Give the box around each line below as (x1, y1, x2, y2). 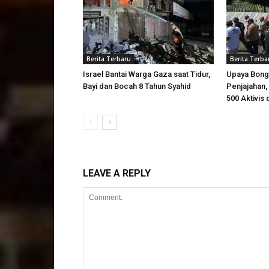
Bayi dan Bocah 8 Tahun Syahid (83, 82, 191, 91)
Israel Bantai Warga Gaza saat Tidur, (83, 70, 210, 79)
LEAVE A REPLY (83, 168, 151, 179)
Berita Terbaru (86, 55, 131, 63)
